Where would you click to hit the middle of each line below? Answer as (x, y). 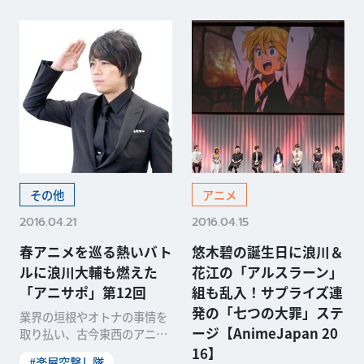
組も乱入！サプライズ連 (267, 293)
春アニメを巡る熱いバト (95, 252)
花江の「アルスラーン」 (267, 273)
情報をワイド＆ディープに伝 (93, 351)
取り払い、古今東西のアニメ (93, 334)
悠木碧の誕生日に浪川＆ (267, 252)
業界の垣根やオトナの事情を (93, 317)
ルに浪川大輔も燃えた (88, 273)
